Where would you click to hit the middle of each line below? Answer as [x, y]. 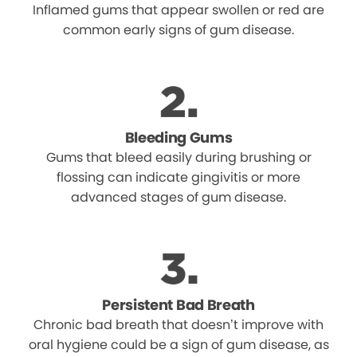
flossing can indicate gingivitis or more [178, 178]
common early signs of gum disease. [178, 30]
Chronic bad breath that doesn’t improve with [178, 325]
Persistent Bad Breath [178, 305]
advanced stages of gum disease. [178, 198]
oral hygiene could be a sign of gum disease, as [178, 345]
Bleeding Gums [178, 138]
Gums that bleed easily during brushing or [178, 158]
